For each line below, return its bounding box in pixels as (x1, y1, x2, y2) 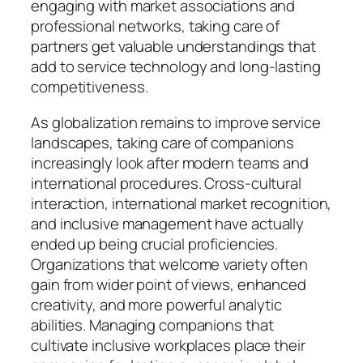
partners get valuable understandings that (31, 36, 316, 58)
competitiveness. (31, 76, 148, 98)
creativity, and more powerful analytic (31, 293, 283, 315)
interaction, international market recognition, (31, 192, 332, 214)
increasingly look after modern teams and (31, 152, 309, 173)
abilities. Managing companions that (31, 314, 274, 335)
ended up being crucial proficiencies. (31, 233, 279, 254)
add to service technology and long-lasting (31, 56, 321, 78)
